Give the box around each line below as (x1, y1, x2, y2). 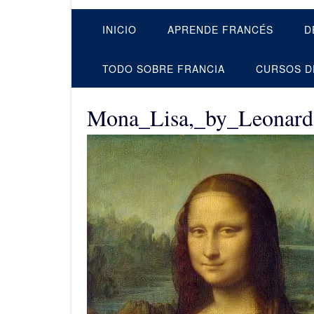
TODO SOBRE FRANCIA (102, 62, 225, 76)
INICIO (102, 22, 137, 36)
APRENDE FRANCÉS (168, 22, 273, 36)
